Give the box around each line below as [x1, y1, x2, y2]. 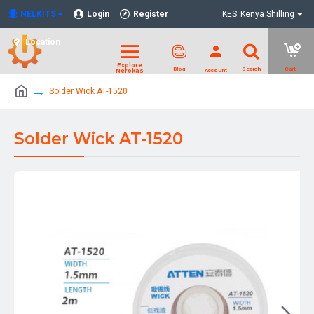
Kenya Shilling [240, 9, 294, 19]
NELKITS [20, 9, 56, 19]
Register [133, 9, 168, 19]
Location [25, 37, 60, 47]
